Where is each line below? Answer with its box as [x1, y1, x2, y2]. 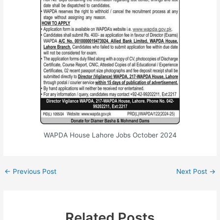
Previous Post [11, 167, 57, 176]
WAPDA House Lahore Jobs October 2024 [43, 131, 177, 139]
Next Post [176, 167, 209, 176]
